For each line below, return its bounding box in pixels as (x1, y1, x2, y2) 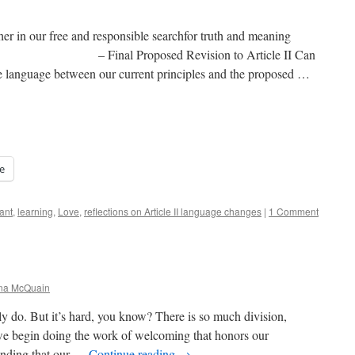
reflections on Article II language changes (84, 204, 261, 218)
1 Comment (269, 204, 319, 218)
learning (17, 204, 53, 218)
